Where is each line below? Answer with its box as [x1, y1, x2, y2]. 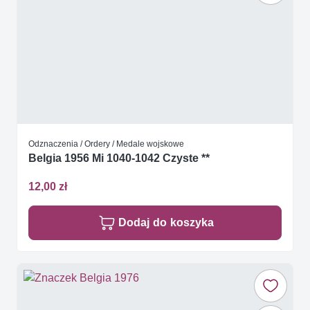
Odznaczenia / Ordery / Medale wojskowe [28, 138, 184, 149]
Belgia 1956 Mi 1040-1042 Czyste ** [28, 152, 210, 165]
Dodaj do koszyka [118, 216, 214, 230]
